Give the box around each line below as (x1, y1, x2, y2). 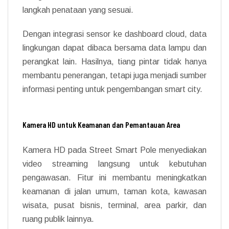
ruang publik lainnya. (22, 214, 94, 223)
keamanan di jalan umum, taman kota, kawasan (22, 187, 207, 196)
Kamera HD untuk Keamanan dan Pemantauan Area (22, 119, 180, 129)
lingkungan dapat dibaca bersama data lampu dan (22, 43, 207, 52)
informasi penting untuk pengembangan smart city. (22, 84, 202, 94)
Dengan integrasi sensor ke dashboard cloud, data (22, 29, 207, 38)
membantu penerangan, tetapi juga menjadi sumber (22, 71, 207, 80)
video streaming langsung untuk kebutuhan (22, 159, 207, 168)
